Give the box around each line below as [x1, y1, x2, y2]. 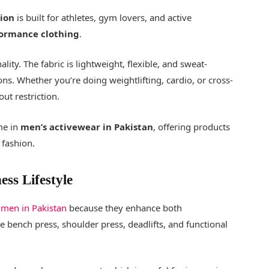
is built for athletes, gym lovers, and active [14, 11, 192, 24]
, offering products [153, 120, 231, 133]
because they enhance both [67, 201, 183, 214]
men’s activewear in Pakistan [20, 120, 154, 133]
